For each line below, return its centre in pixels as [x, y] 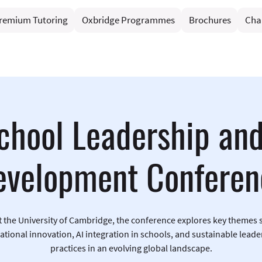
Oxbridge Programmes [129, 20]
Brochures [210, 20]
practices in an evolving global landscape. [131, 248]
